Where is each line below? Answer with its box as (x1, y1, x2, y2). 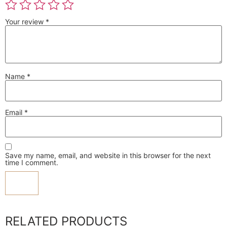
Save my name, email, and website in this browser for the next (5, 151, 211, 160)
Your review (5, 17, 46, 26)
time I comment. (5, 158, 58, 167)
